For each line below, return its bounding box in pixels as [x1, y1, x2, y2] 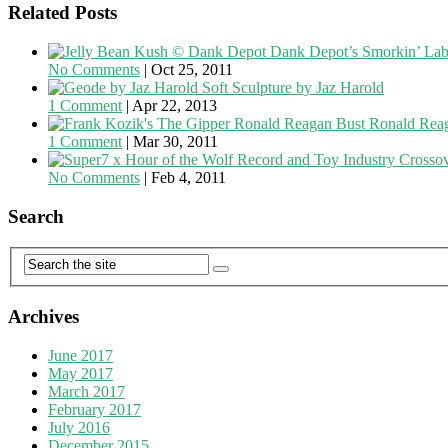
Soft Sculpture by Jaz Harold [202, 79, 384, 97]
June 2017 [48, 346, 113, 364]
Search [8, 205, 64, 227]
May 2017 [48, 364, 113, 382]
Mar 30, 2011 [133, 133, 218, 151]
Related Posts [8, 2, 117, 24]
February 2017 [48, 400, 141, 418]
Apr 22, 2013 [132, 97, 217, 115]
